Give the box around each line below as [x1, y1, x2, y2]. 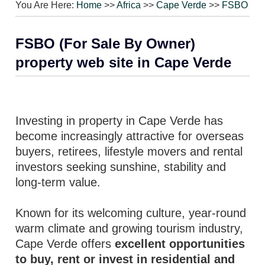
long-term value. [15, 176, 101, 189]
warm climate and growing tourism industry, [15, 222, 244, 235]
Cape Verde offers [15, 237, 115, 250]
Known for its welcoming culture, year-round [15, 206, 247, 219]
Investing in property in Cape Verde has [15, 114, 224, 127]
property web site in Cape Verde [15, 54, 232, 70]
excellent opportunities [115, 237, 245, 250]
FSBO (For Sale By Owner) [15, 35, 196, 51]
